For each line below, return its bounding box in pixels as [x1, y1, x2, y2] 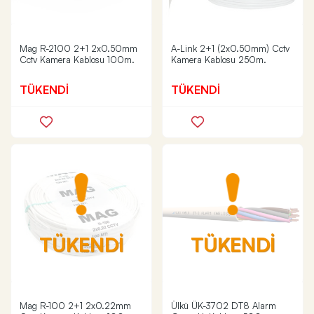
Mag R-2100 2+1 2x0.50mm [20, 43, 138, 54]
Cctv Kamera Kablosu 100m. [20, 54, 135, 65]
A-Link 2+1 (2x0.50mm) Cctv [171, 43, 289, 54]
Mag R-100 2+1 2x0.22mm [20, 300, 132, 311]
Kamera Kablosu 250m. [171, 54, 266, 65]
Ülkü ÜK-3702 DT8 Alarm [171, 300, 276, 311]
